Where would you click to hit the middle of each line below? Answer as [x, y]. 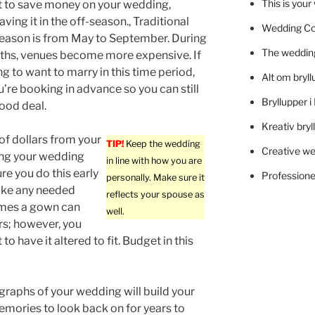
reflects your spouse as [156, 195]
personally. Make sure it [156, 178]
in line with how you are [154, 161]
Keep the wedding [162, 144]
